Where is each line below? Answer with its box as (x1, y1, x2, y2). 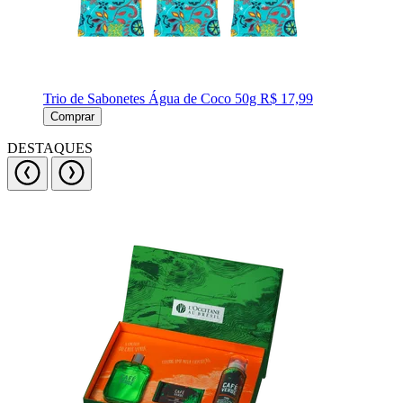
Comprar (50, 110, 94, 123)
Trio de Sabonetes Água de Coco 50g (43, 91, 260, 106)
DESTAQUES (7, 140, 93, 156)
